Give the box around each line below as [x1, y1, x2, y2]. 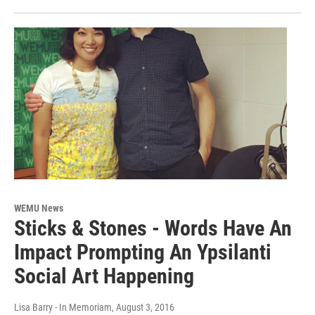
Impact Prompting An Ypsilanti [14, 240, 271, 265]
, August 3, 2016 [112, 302, 174, 314]
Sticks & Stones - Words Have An [14, 216, 292, 241]
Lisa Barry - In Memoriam [14, 302, 112, 314]
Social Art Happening [14, 264, 194, 289]
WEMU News [14, 202, 63, 214]
